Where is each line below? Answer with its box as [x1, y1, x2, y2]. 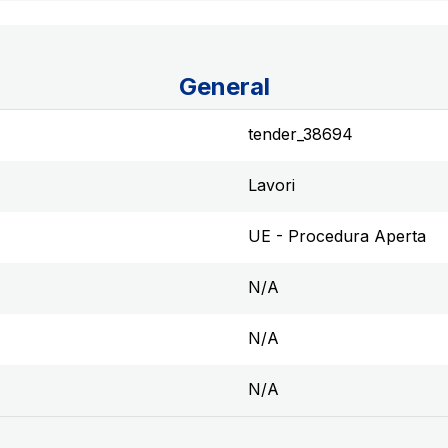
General [178, 72, 270, 101]
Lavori [248, 175, 295, 195]
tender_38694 [248, 124, 353, 144]
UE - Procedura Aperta [248, 226, 426, 246]
